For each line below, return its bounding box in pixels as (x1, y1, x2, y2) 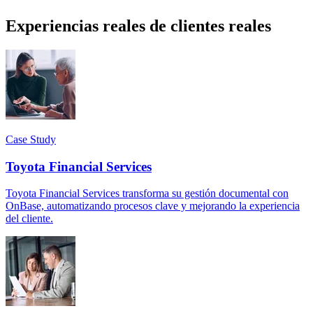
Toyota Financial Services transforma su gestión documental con (6, 187, 289, 200)
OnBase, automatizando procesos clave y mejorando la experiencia (6, 200, 300, 212)
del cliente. (6, 212, 53, 225)
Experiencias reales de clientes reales (6, 16, 271, 35)
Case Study (6, 133, 56, 145)
